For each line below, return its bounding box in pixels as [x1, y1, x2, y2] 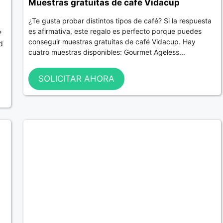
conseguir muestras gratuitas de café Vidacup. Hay [28, 37, 196, 46]
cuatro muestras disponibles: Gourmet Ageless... [28, 48, 185, 56]
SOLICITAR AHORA [38, 73, 114, 84]
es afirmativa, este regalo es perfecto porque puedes [28, 27, 202, 35]
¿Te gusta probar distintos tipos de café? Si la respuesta [28, 16, 212, 25]
